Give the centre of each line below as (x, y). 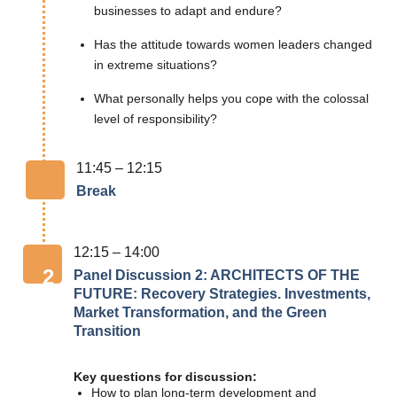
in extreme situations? (156, 65)
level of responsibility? (156, 119)
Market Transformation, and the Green (200, 312)
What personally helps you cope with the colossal (231, 99)
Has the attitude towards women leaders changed (233, 45)
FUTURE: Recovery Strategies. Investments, (222, 294)
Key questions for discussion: (165, 377)
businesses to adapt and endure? (188, 11)
